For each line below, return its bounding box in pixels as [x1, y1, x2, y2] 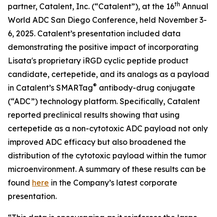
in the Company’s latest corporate [49, 178, 177, 187]
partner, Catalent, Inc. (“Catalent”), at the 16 [8, 1, 174, 11]
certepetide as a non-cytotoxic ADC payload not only [8, 124, 208, 133]
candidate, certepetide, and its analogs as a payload [8, 69, 209, 79]
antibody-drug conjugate [97, 83, 195, 93]
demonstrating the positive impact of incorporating [8, 42, 199, 52]
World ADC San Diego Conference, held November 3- [8, 15, 207, 25]
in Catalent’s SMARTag [8, 83, 93, 93]
